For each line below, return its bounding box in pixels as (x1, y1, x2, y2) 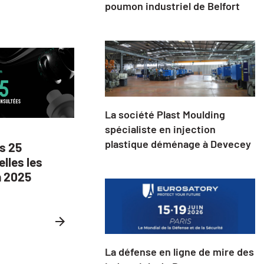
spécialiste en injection (104, 122, 216, 136)
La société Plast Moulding (104, 107, 225, 121)
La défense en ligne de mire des (104, 245, 254, 259)
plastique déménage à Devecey (104, 137, 251, 150)
